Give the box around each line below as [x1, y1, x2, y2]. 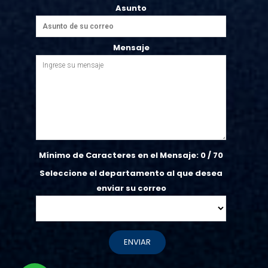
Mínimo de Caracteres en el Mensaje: [39, 150, 200, 162]
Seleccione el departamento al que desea [39, 167, 223, 179]
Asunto [115, 2, 147, 14]
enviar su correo [96, 182, 166, 194]
